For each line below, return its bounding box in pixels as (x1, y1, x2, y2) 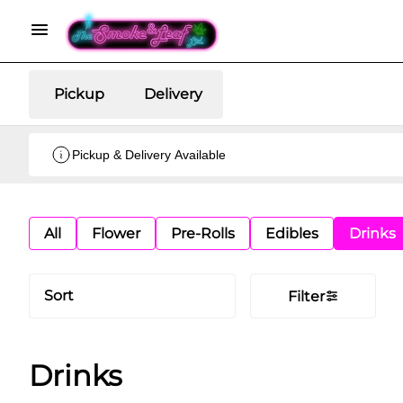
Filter (287, 287, 325, 305)
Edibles (265, 225, 318, 242)
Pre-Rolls (171, 225, 235, 242)
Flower (92, 225, 140, 242)
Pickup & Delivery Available (72, 148, 226, 162)
